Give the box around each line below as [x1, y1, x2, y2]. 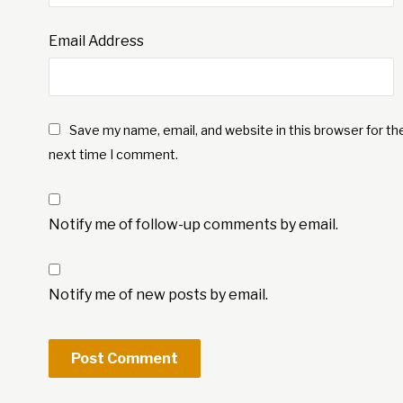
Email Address [48, 32, 144, 50]
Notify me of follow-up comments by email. [48, 216, 338, 234]
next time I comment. [48, 147, 178, 163]
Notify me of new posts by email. [48, 286, 268, 304]
